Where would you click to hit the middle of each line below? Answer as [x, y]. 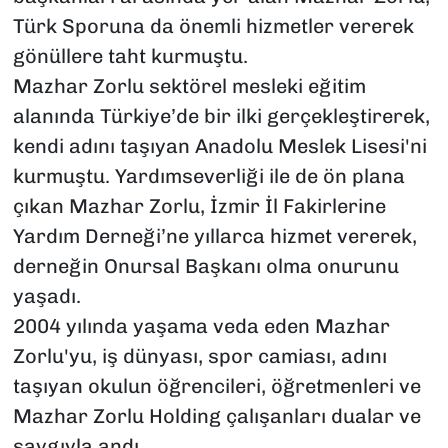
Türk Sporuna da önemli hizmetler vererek [213, 26]
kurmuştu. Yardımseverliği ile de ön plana [208, 176]
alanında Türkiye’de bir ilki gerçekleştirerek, [221, 116]
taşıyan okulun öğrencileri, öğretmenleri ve [216, 386]
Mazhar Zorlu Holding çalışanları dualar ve [216, 416]
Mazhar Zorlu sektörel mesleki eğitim [189, 86]
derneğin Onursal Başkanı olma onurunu [205, 266]
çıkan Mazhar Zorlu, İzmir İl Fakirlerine [199, 206]
